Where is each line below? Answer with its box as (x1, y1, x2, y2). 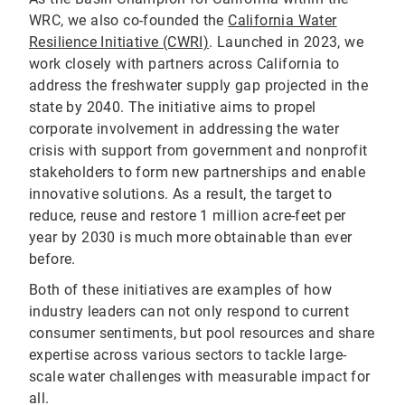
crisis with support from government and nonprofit (29, 142, 368, 160)
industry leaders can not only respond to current (29, 303, 350, 321)
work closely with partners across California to (29, 55, 340, 73)
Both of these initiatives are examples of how (29, 281, 332, 299)
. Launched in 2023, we (209, 33, 364, 52)
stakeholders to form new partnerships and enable (29, 164, 366, 182)
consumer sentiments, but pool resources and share (29, 325, 375, 343)
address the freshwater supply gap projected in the (29, 77, 368, 95)
